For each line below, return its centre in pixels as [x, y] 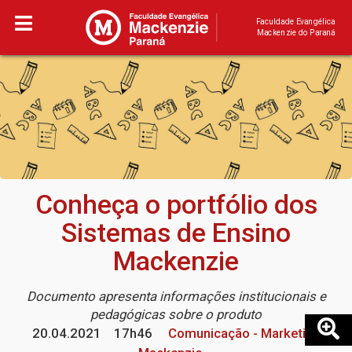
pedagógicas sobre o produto [176, 315]
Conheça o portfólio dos [176, 205]
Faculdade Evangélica [295, 22]
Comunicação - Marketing [242, 334]
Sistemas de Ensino [176, 233]
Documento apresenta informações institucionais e [176, 297]
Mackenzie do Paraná [296, 33]
